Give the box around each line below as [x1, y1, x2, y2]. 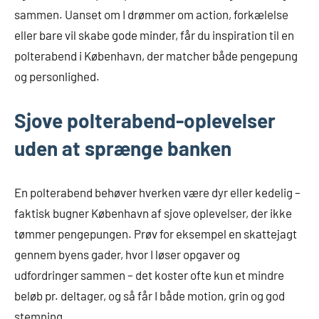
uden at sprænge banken [14, 136, 231, 161]
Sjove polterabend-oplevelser [14, 108, 276, 133]
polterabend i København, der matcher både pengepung [14, 48, 298, 63]
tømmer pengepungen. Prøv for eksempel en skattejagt [14, 226, 297, 241]
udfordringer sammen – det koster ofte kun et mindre [14, 268, 284, 283]
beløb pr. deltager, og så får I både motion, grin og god [14, 288, 285, 303]
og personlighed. [14, 69, 100, 84]
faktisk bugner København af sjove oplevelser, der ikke [14, 206, 292, 221]
